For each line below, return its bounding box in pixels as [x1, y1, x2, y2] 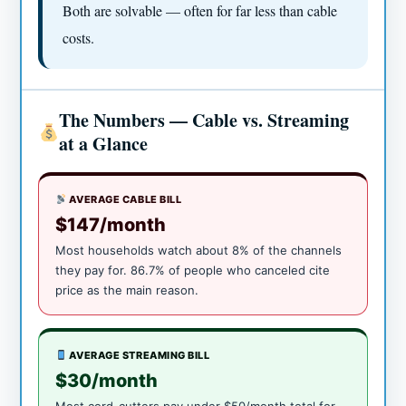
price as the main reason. [55, 283, 199, 298]
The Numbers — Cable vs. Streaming [59, 107, 350, 134]
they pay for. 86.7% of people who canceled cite [55, 263, 331, 278]
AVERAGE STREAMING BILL [66, 349, 210, 362]
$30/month [55, 370, 159, 392]
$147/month [55, 214, 167, 237]
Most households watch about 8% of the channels [55, 243, 343, 258]
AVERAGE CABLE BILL [66, 193, 182, 207]
